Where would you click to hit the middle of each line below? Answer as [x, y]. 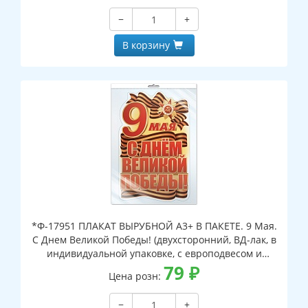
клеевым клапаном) [154, 267]
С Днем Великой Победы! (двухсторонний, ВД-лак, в [154, 240]
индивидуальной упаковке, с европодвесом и [154, 254]
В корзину [146, 45]
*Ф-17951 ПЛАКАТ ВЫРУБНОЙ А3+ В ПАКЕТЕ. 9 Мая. [154, 226]
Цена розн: [136, 276]
